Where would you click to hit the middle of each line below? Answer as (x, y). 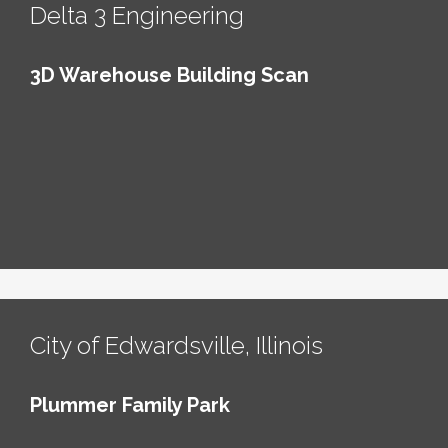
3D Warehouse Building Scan (169, 74)
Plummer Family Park (130, 404)
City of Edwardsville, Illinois (176, 345)
